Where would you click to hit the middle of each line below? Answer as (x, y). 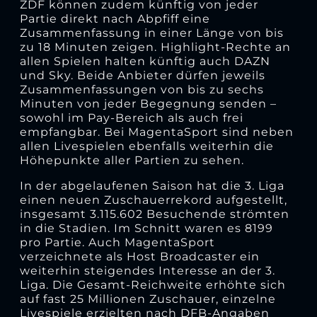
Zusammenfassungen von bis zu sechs (142, 89)
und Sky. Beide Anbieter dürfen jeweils (142, 75)
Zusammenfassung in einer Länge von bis (151, 33)
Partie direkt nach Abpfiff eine (115, 18)
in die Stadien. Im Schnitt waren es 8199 (146, 228)
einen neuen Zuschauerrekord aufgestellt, (153, 200)
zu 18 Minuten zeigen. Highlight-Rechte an (155, 47)
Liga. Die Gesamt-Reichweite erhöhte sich (152, 284)
